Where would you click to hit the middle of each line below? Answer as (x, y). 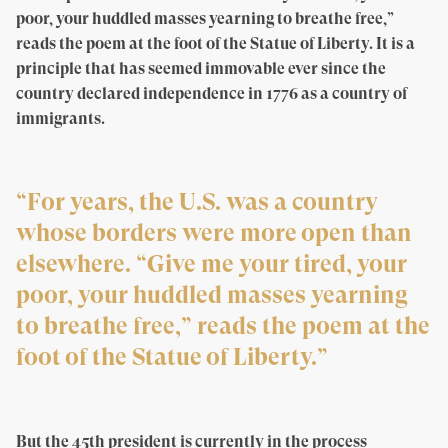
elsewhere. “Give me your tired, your (211, 264)
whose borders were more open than (214, 233)
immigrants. (60, 119)
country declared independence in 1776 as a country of (211, 94)
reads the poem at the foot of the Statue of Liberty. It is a (215, 44)
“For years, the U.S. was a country (197, 202)
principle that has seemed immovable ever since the (201, 69)
